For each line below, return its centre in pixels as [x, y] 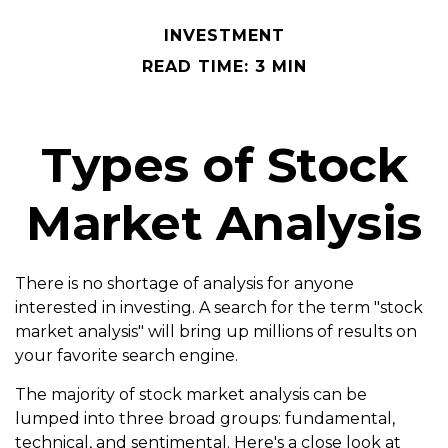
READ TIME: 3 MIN [224, 66]
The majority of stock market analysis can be [191, 394]
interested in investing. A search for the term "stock [219, 307]
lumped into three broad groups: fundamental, [205, 418]
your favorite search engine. [126, 355]
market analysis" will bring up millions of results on [216, 331]
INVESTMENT [224, 35]
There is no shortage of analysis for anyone [184, 283]
